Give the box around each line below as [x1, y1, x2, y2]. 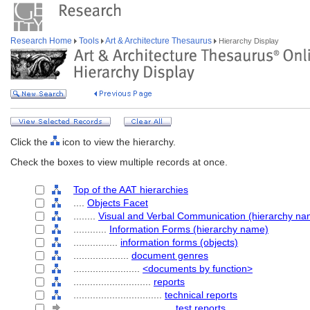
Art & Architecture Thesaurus [104, 36, 214, 46]
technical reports [165, 289, 237, 300]
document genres [131, 250, 208, 261]
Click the [10, 136, 51, 147]
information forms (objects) [120, 237, 238, 248]
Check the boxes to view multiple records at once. [10, 156, 228, 167]
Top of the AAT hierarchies [73, 184, 188, 195]
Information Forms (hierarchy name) [109, 224, 268, 235]
